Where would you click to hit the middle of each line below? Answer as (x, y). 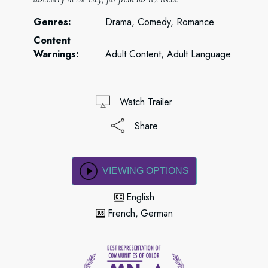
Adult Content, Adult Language (168, 54)
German (156, 213)
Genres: (52, 22)
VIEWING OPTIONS (145, 171)
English (140, 197)
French (121, 213)
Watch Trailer (146, 102)
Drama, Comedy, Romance (160, 22)
